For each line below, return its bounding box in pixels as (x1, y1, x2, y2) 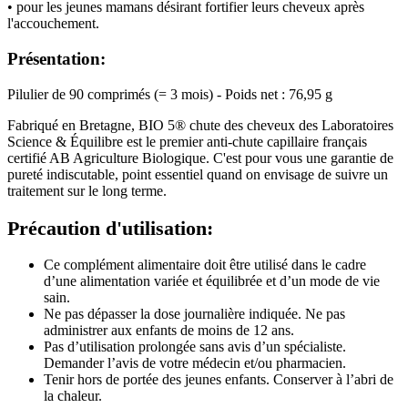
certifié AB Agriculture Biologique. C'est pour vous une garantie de (7, 149, 393, 166)
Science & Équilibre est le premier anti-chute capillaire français (7, 133, 367, 149)
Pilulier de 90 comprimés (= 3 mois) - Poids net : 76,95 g (7, 86, 332, 102)
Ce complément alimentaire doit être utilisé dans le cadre (44, 257, 366, 273)
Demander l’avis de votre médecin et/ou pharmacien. (44, 355, 346, 372)
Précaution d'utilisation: (7, 216, 213, 240)
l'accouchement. (7, 15, 99, 32)
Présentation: (7, 49, 106, 69)
